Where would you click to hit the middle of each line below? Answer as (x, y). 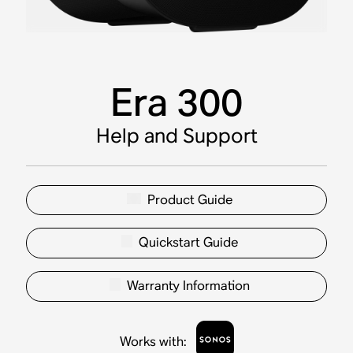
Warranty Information (188, 286)
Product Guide (190, 199)
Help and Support (176, 135)
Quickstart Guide (188, 243)
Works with (151, 341)
